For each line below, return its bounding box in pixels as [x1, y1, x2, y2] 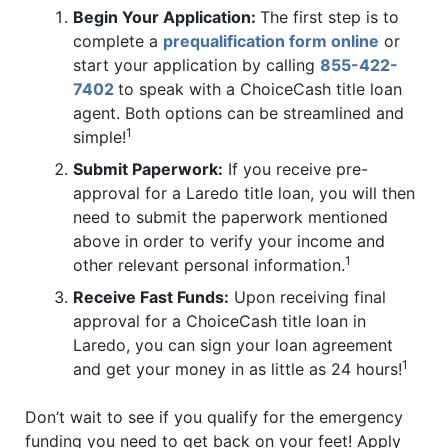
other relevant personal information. [73, 255, 345, 276]
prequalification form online [163, 31, 379, 52]
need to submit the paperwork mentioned [73, 207, 388, 228]
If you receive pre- [223, 159, 368, 180]
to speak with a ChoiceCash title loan [118, 79, 402, 100]
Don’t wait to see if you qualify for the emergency [25, 407, 403, 428]
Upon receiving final [229, 287, 386, 308]
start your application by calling [73, 55, 320, 76]
